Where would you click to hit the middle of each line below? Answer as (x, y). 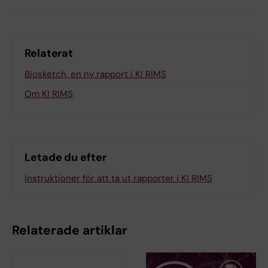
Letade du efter (66, 157)
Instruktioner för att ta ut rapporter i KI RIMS (118, 178)
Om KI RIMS (49, 94)
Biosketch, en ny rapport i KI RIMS (95, 74)
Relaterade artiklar (70, 230)
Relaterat (49, 53)
